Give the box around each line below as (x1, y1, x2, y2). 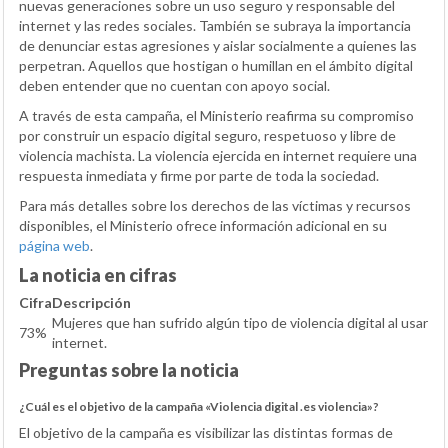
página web (19, 237, 90, 255)
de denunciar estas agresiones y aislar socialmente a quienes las (19, 37, 417, 55)
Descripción (52, 294, 131, 312)
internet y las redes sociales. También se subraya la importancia (19, 17, 411, 35)
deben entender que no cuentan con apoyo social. (19, 77, 330, 95)
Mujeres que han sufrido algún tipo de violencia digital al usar (52, 314, 428, 332)
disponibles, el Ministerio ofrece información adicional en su (19, 217, 387, 235)
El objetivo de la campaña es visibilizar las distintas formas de (19, 424, 393, 442)
